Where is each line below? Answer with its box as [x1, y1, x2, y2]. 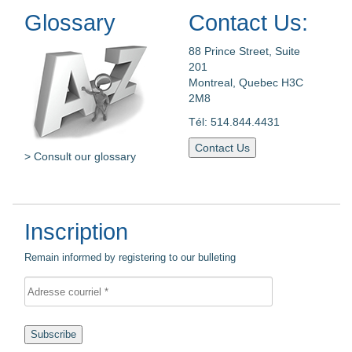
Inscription [24, 219, 128, 244]
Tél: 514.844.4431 [188, 115, 280, 128]
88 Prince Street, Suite [188, 45, 300, 57]
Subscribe [31, 328, 76, 340]
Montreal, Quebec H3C [188, 76, 303, 89]
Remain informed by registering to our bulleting [24, 251, 236, 263]
